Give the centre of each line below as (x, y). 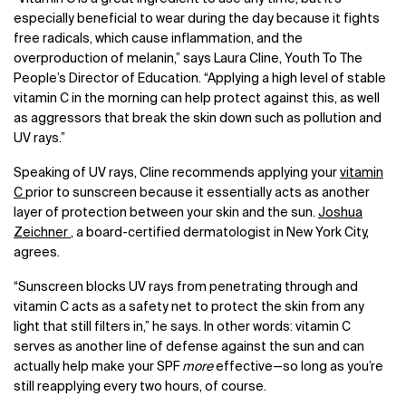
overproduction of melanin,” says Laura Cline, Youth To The (188, 59)
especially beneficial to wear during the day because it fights (197, 19)
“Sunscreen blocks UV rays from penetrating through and (186, 288)
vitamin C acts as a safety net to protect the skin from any (189, 308)
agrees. (38, 253)
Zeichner (42, 233)
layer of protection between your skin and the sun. (166, 213)
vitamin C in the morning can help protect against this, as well (197, 99)
